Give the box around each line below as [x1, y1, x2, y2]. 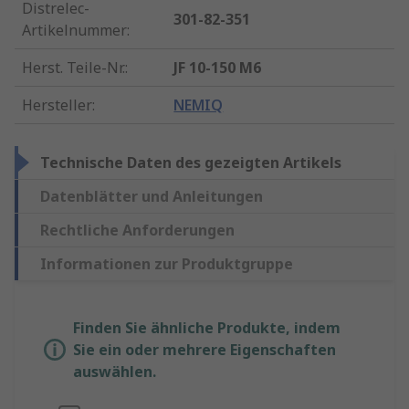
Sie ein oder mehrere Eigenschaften [73, 340, 336, 361]
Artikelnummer [22, 20, 127, 41]
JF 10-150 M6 [173, 58, 262, 79]
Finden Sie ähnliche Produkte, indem [73, 318, 341, 339]
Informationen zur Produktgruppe [40, 254, 293, 275]
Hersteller [22, 95, 92, 116]
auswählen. [73, 362, 156, 383]
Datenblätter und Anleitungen [40, 186, 263, 207]
